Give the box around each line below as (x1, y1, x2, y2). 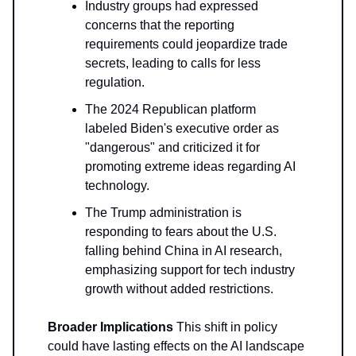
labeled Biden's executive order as (85, 122, 279, 136)
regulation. (85, 75, 145, 90)
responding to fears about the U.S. (85, 225, 277, 239)
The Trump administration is (85, 206, 242, 220)
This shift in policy (173, 320, 277, 335)
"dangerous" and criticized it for (85, 141, 260, 155)
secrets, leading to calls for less (85, 56, 261, 71)
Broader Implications (48, 320, 173, 335)
